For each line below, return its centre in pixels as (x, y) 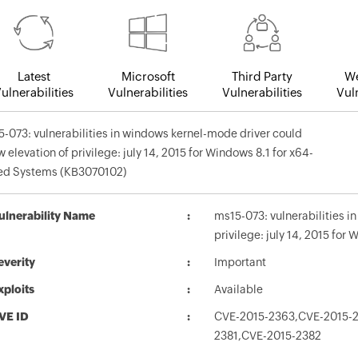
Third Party (262, 77)
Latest (34, 77)
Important (240, 263)
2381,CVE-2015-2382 (268, 336)
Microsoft (148, 77)
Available (239, 290)
